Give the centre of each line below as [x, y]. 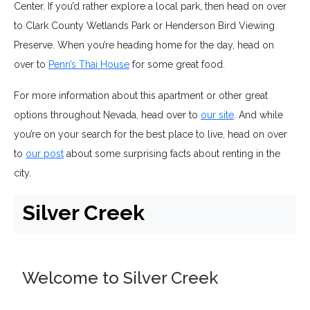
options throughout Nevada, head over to [107, 115]
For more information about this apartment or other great [141, 96]
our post [45, 154]
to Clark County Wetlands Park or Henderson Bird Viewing [144, 26]
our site [217, 115]
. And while [258, 115]
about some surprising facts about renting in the [172, 154]
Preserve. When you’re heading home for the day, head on [144, 45]
